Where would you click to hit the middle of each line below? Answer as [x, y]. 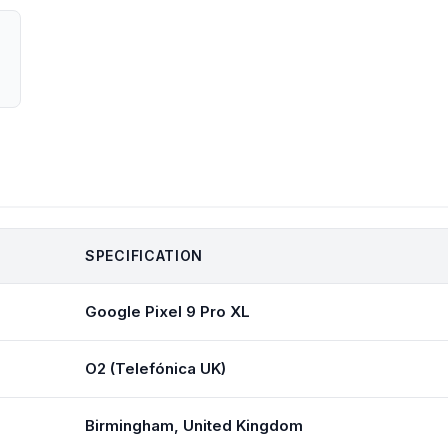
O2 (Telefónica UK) [155, 368]
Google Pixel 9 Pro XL [167, 311]
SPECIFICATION [144, 255]
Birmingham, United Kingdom [194, 425]
